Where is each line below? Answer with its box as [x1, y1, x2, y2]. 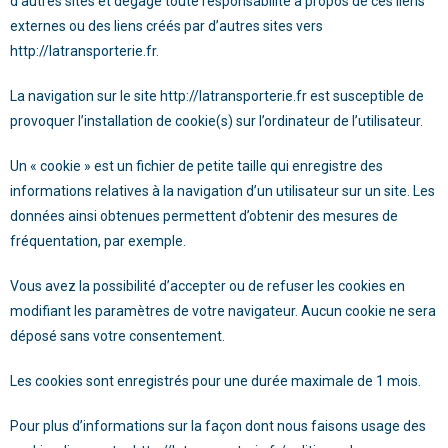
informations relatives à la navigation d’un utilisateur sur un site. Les [10, 183, 435, 199]
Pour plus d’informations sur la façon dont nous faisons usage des [10, 418, 426, 434]
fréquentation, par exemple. [10, 233, 186, 249]
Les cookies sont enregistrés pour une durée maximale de [10, 373, 376, 389]
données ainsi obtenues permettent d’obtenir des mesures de [10, 208, 398, 224]
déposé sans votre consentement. [10, 328, 225, 344]
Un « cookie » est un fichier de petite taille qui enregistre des [10, 158, 383, 174]
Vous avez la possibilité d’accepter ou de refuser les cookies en [10, 278, 405, 294]
